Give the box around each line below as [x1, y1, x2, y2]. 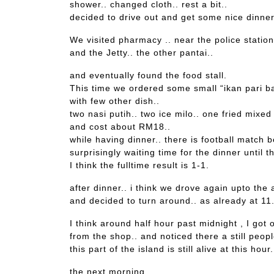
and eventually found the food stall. [70, 70, 227, 81]
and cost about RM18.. [70, 122, 171, 132]
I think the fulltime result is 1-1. [70, 160, 209, 171]
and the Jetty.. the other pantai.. [70, 48, 213, 58]
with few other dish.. [70, 96, 160, 106]
